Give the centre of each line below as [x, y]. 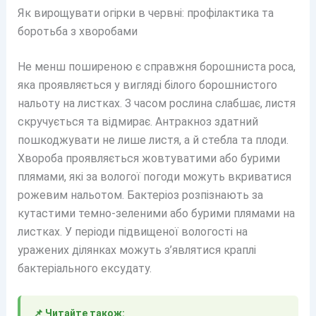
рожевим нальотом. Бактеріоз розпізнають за [140, 195]
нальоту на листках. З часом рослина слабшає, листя [156, 103]
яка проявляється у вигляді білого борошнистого [147, 85]
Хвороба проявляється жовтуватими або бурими [148, 158]
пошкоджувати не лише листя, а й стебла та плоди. [153, 140]
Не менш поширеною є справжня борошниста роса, [156, 66]
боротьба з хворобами [77, 31]
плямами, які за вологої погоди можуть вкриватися [154, 176]
